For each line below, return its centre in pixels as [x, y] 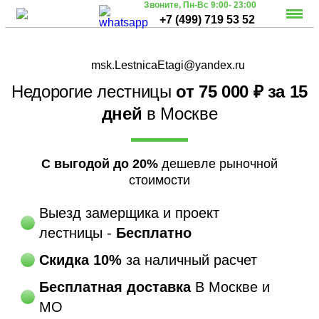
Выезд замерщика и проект [130, 213]
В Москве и [231, 287]
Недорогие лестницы [91, 91]
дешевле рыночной [218, 164]
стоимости [159, 181]
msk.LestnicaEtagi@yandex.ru [168, 65]
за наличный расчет [190, 260]
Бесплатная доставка [115, 287]
